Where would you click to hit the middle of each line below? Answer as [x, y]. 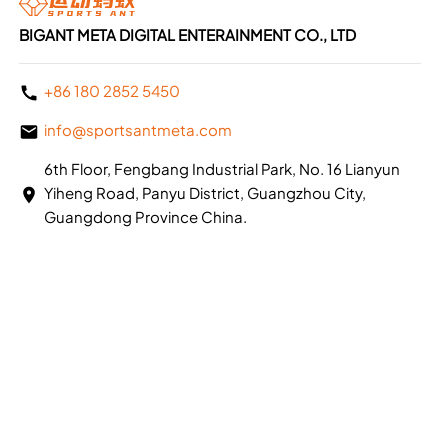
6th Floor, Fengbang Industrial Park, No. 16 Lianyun [221, 168]
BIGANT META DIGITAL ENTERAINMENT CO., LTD [187, 34]
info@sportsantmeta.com [137, 130]
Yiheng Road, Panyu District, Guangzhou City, [204, 192]
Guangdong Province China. [145, 216]
